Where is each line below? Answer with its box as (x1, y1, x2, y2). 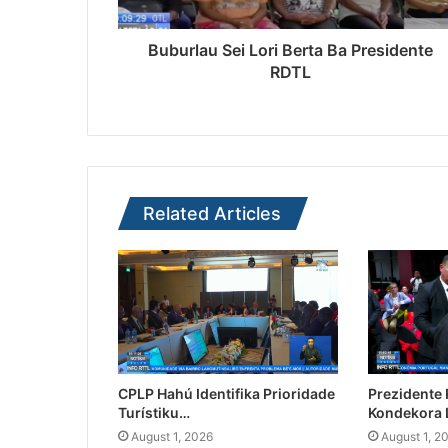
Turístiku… (118, 404, 190, 422)
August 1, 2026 (131, 429, 213, 445)
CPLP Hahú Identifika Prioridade (118, 385, 335, 403)
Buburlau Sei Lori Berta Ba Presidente (148, 40, 433, 61)
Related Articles (143, 203, 281, 225)
